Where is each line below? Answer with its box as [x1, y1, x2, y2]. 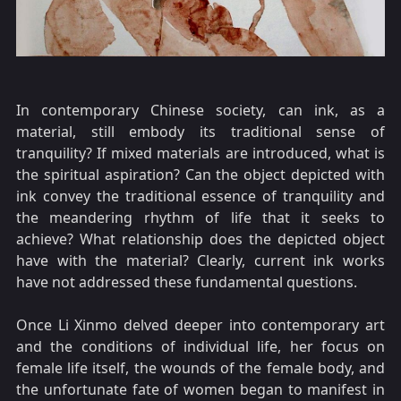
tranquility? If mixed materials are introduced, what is [16, 142, 385, 163]
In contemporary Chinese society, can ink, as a [16, 99, 385, 120]
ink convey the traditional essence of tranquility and [16, 185, 385, 206]
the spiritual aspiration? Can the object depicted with [16, 164, 385, 184]
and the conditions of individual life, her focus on [16, 336, 385, 356]
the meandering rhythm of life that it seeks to [16, 207, 385, 227]
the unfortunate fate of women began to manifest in [16, 379, 385, 399]
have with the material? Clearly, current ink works [16, 250, 385, 270]
